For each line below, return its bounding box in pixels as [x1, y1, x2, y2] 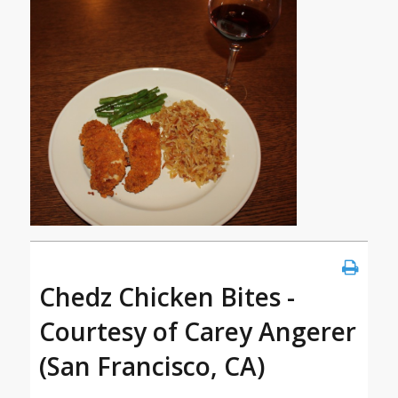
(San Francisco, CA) [38, 349, 265, 384]
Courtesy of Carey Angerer [38, 314, 356, 349]
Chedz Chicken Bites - [38, 280, 295, 314]
